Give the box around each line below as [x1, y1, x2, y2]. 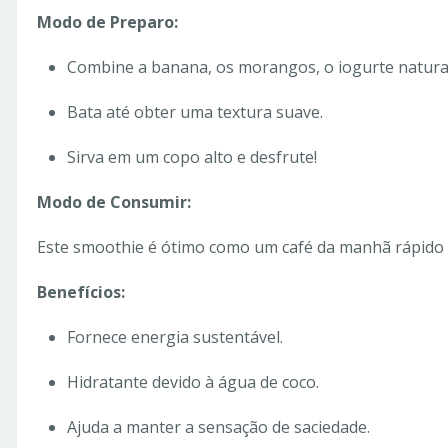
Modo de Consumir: [37, 191, 191, 214]
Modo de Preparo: [37, 11, 178, 34]
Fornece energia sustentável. [67, 326, 283, 349]
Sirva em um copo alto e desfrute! [67, 146, 317, 169]
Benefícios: [37, 281, 125, 304]
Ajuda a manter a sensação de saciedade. [67, 416, 370, 439]
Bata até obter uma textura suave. [67, 101, 323, 124]
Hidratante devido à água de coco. [67, 371, 319, 394]
